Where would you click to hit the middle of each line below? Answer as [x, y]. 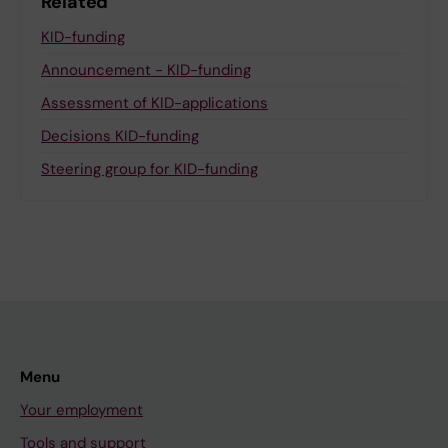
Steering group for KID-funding [149, 168]
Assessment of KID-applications [154, 102]
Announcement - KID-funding [146, 69]
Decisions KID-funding [120, 135]
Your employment [81, 409]
